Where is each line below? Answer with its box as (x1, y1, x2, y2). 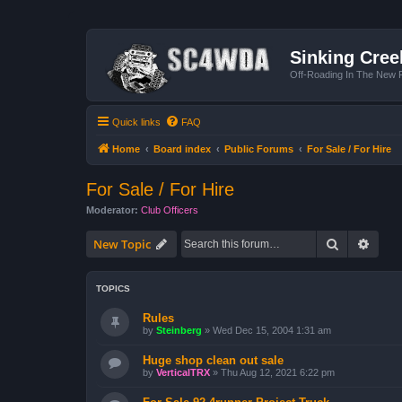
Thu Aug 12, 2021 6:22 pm (221, 367, 335, 378)
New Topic (93, 236, 151, 252)
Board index (153, 143, 211, 154)
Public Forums (224, 143, 293, 154)
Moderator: (86, 204, 138, 215)
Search (339, 235, 377, 251)
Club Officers (141, 204, 198, 215)
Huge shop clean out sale (143, 354, 284, 367)
